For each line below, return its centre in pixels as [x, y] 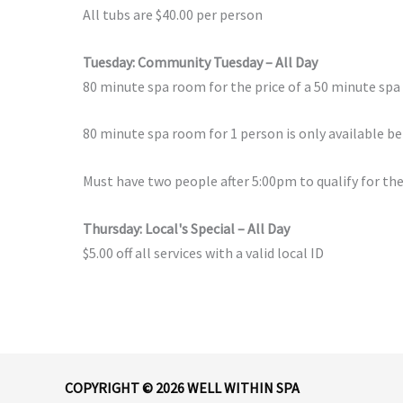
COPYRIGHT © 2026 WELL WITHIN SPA [182, 387]
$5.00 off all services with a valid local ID [203, 252]
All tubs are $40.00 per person [173, 15]
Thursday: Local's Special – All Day [188, 228]
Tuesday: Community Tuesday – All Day [200, 62]
